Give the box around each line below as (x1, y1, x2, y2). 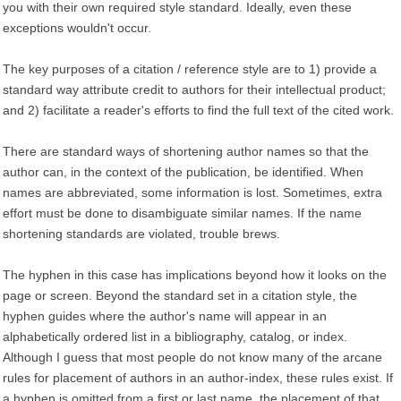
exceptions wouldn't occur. (3, 21, 151, 35)
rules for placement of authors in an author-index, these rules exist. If (3, 371, 393, 385)
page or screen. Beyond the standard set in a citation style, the (3, 288, 357, 303)
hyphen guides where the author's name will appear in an (3, 309, 327, 323)
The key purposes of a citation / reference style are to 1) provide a (3, 62, 377, 76)
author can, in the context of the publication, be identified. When (3, 165, 363, 179)
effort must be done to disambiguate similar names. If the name (3, 206, 362, 220)
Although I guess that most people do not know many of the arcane (3, 350, 382, 364)
